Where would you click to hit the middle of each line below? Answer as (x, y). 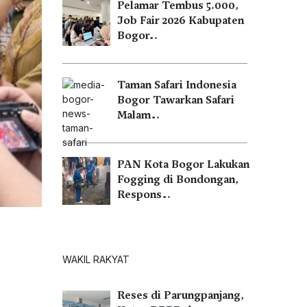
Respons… (144, 195)
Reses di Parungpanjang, (181, 295)
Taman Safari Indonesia (177, 85)
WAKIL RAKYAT (96, 259)
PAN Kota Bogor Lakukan (183, 164)
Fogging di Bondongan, (178, 180)
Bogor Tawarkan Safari (176, 100)
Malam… (138, 115)
